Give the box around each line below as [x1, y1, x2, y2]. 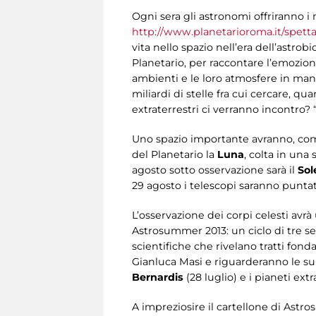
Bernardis [132, 270, 186, 284]
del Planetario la [132, 147, 217, 161]
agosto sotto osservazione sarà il [132, 163, 298, 176]
